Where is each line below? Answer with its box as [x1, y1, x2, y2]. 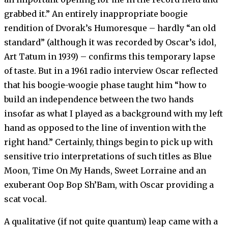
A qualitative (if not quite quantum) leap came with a [4, 216, 218, 227]
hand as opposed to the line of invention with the [4, 123, 206, 133]
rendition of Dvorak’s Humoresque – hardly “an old [4, 23, 216, 34]
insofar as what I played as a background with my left [4, 108, 223, 119]
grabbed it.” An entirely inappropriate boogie [4, 9, 188, 19]
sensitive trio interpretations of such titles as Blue [4, 151, 212, 162]
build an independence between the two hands [4, 94, 194, 105]
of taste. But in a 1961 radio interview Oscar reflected [4, 66, 218, 76]
